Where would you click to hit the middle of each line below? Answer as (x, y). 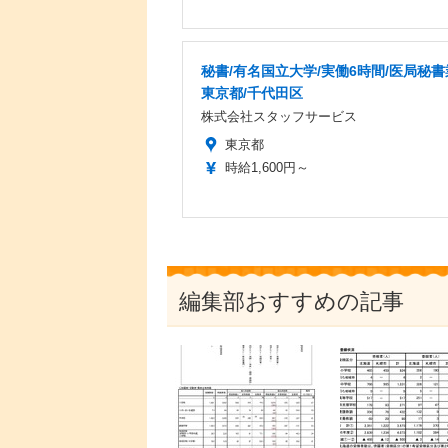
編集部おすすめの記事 (291, 301)
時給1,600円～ (267, 167)
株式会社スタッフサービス (279, 116)
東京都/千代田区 (252, 92)
